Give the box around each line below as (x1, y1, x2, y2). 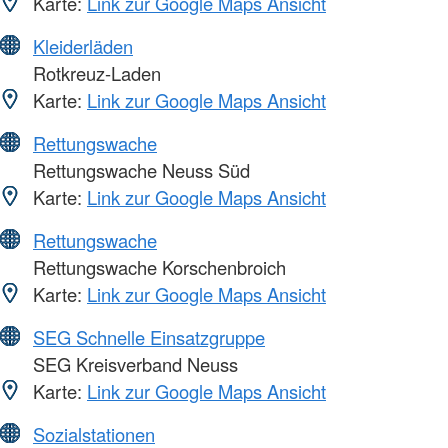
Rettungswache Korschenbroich (28, 253, 286, 280)
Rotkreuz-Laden (28, 59, 161, 86)
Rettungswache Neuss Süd (28, 156, 250, 183)
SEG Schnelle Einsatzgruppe (33, 323, 265, 350)
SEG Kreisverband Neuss (28, 350, 238, 377)
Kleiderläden (33, 32, 133, 59)
